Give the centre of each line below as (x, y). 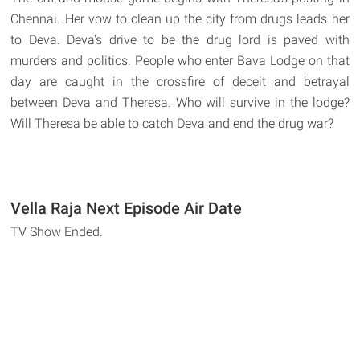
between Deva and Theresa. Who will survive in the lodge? (180, 102)
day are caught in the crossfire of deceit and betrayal (180, 81)
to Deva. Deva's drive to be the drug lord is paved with (180, 39)
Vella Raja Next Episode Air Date (127, 208)
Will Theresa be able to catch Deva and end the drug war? (172, 123)
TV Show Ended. (57, 231)
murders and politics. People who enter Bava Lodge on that (180, 60)
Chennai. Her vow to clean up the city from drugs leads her (180, 18)
